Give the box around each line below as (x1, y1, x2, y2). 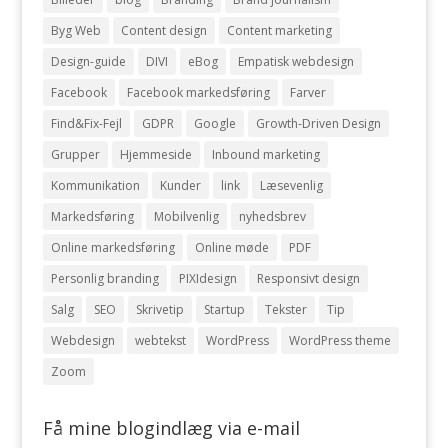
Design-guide (50, 53, 126, 70)
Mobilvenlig (153, 208, 219, 225)
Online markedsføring (50, 239, 175, 256)
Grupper (50, 146, 100, 163)
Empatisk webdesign (237, 53, 354, 70)
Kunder (159, 177, 201, 194)
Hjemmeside (119, 146, 192, 163)
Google (193, 115, 236, 132)
